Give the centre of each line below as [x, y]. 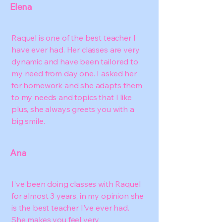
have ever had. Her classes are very [76, 50]
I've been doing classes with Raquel [76, 184]
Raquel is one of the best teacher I [74, 38]
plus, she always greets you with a [73, 109]
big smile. [28, 121]
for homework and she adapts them [77, 85]
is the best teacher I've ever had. [70, 208]
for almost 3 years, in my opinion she [78, 196]
